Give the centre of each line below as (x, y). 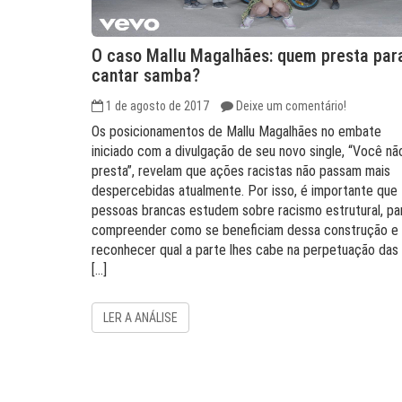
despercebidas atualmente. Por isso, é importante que (245, 191)
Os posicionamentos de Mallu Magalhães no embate (236, 131)
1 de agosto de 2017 (157, 106)
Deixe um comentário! (291, 106)
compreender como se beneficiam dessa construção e (245, 230)
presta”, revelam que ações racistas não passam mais (241, 171)
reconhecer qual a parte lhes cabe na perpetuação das (245, 250)
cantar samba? (146, 75)
